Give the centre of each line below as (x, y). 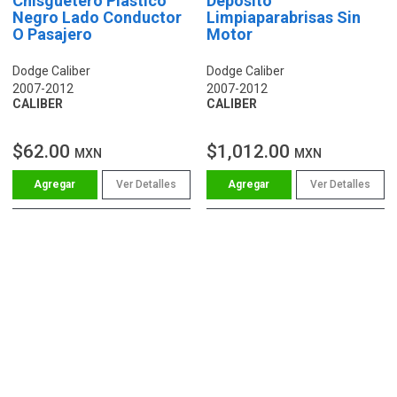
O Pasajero (52, 34)
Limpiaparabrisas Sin (284, 17)
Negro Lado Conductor (97, 17)
